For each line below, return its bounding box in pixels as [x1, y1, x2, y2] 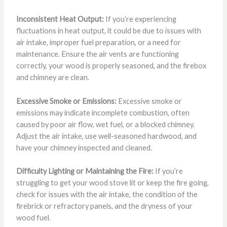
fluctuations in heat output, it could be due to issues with [16, 26, 201, 35]
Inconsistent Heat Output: [16, 15, 104, 24]
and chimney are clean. [16, 73, 89, 82]
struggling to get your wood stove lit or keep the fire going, [16, 178, 209, 187]
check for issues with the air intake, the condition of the [16, 190, 198, 199]
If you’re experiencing [103, 15, 176, 24]
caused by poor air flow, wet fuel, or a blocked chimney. [16, 120, 195, 129]
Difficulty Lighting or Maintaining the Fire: [16, 166, 154, 175]
